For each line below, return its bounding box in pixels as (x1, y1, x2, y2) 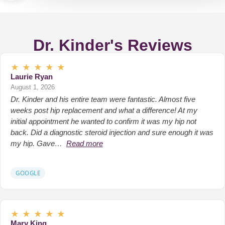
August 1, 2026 (11, 83, 55, 91)
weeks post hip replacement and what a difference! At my (11, 105, 197, 115)
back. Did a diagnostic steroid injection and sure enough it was (11, 128, 213, 137)
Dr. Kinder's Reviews (33, 36, 192, 54)
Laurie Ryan (11, 72, 53, 81)
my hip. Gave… (11, 139, 62, 148)
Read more (66, 139, 103, 148)
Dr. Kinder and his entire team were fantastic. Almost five (11, 94, 195, 103)
